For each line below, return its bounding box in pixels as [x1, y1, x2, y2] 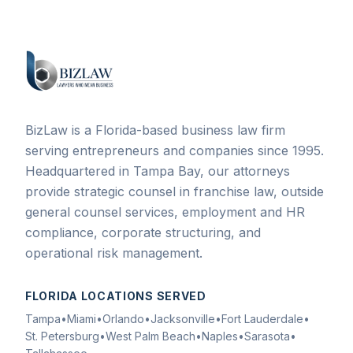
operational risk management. [25, 245, 203, 261]
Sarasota [244, 329, 290, 343]
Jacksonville [150, 312, 215, 325]
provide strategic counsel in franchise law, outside [25, 184, 324, 199]
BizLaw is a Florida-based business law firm [25, 122, 285, 138]
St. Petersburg [25, 329, 99, 343]
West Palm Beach [106, 329, 195, 343]
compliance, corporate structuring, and [25, 225, 261, 240]
